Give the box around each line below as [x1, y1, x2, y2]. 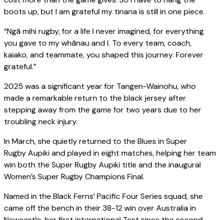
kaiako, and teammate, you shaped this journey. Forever [4, 50, 203, 60]
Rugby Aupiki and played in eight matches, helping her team [4, 148, 216, 159]
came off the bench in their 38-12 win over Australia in [4, 203, 196, 214]
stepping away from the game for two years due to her [4, 105, 201, 115]
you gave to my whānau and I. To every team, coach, [4, 38, 192, 49]
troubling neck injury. [4, 116, 78, 127]
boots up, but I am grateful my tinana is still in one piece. [4, 6, 205, 17]
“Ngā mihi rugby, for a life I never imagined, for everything [4, 26, 204, 37]
